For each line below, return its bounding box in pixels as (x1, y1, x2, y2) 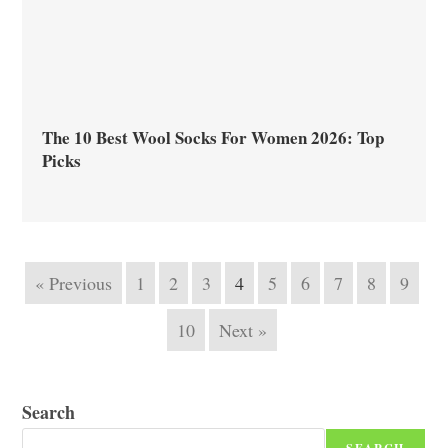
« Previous (35, 271, 112, 296)
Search (22, 399, 76, 426)
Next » (219, 318, 267, 343)
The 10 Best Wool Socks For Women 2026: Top (42, 125, 385, 151)
